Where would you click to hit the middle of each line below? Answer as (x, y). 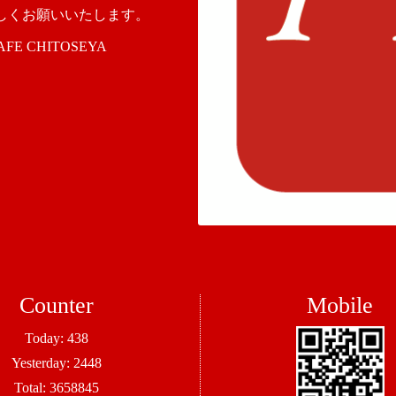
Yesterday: (42, 363)
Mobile (340, 306)
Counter (56, 306)
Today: (46, 339)
